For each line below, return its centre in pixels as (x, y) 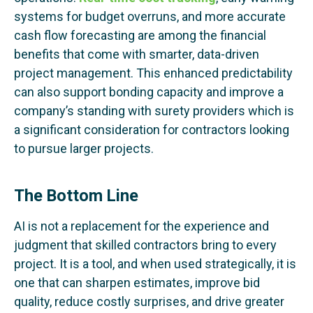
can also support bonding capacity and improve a (149, 92)
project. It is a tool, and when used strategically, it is (155, 264)
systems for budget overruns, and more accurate (150, 16)
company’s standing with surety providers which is (154, 110)
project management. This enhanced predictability (153, 73)
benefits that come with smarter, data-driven (137, 54)
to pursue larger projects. (84, 148)
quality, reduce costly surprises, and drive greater (149, 302)
